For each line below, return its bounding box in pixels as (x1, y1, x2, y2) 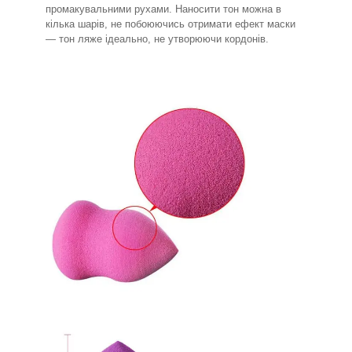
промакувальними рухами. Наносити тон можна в (46, 2, 281, 15)
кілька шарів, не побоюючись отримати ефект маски (46, 17, 295, 30)
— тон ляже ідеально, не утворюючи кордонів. (46, 32, 269, 45)
